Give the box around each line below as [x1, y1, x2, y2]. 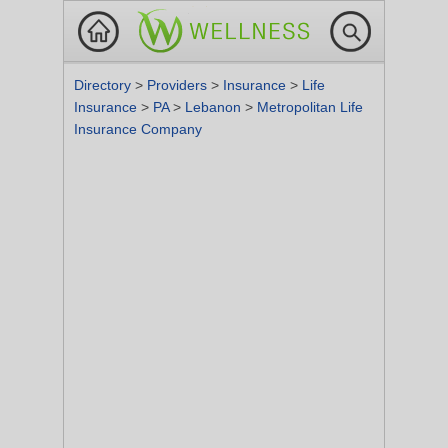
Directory [74, 77, 135, 93]
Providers [147, 77, 211, 93]
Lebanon [185, 99, 245, 115]
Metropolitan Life [257, 99, 363, 115]
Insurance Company [74, 121, 202, 137]
